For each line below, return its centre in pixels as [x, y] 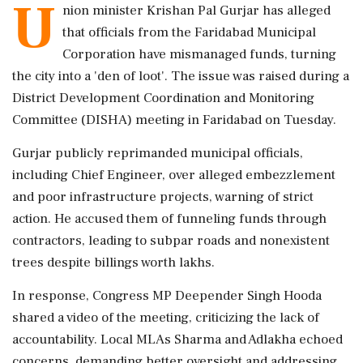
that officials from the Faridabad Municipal [189, 32]
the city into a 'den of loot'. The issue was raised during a [181, 76]
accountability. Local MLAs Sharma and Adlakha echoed [177, 340]
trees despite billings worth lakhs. [113, 263]
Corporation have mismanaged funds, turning [199, 54]
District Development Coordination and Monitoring [163, 98]
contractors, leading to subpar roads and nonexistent [171, 241]
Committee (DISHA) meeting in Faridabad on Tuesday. [174, 120]
